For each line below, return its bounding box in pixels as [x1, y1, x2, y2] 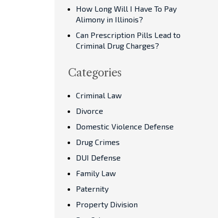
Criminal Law [76, 91, 122, 100]
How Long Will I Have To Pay [76, 4, 177, 13]
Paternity [76, 184, 109, 193]
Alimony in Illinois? [76, 15, 143, 24]
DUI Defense [76, 153, 121, 162]
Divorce [76, 106, 103, 115]
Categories [68, 66, 122, 79]
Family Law [76, 168, 116, 178]
